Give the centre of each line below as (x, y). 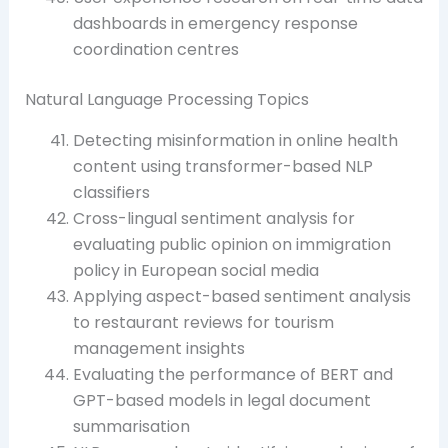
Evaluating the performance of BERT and (232, 375)
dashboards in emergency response (215, 24)
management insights (158, 349)
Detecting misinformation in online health (235, 141)
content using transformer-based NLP (222, 167)
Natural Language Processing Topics (166, 100)
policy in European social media (195, 271)
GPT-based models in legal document (221, 401)
